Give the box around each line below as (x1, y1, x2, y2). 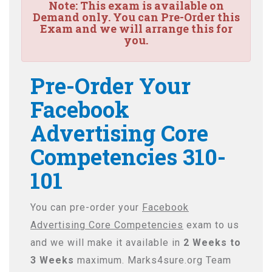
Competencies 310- (30, 142, 226, 171)
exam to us (183, 219, 239, 231)
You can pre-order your (30, 202, 142, 213)
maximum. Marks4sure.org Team (74, 254, 231, 266)
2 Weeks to (183, 237, 241, 248)
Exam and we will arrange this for (39, 21, 233, 36)
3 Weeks (30, 254, 74, 266)
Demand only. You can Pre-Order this (32, 10, 240, 24)
